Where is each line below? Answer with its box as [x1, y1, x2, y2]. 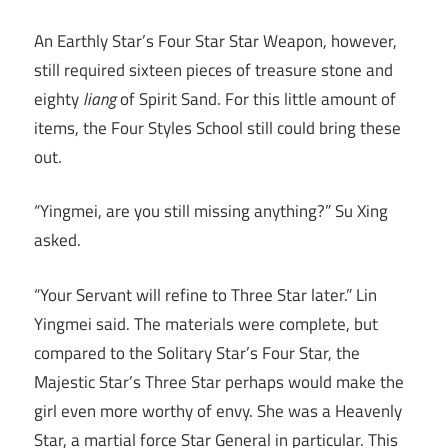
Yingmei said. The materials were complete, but [34, 310, 378, 337]
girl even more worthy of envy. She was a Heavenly [34, 397, 402, 424]
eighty [34, 85, 83, 112]
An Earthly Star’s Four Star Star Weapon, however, [34, 27, 397, 54]
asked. [34, 227, 81, 254]
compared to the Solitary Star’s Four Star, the [34, 339, 360, 366]
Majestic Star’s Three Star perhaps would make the [34, 368, 404, 395]
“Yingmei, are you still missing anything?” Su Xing [34, 198, 388, 225]
